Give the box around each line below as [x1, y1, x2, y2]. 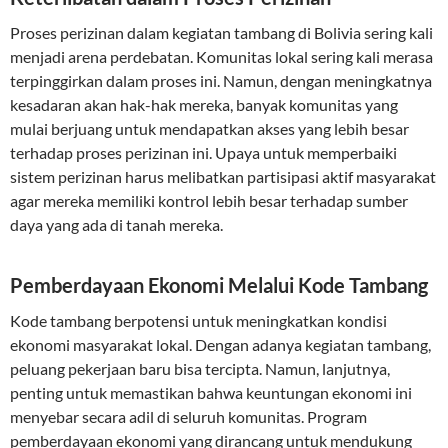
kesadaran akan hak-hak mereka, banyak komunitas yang [10, 95, 398, 114]
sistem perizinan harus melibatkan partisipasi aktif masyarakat [10, 167, 436, 186]
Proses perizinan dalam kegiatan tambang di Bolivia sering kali [10, 23, 433, 42]
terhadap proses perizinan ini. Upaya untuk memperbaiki [10, 143, 397, 162]
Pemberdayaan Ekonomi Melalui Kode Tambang [10, 273, 428, 297]
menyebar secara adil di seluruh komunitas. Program [10, 407, 367, 426]
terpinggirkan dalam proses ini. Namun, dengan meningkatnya [10, 71, 432, 90]
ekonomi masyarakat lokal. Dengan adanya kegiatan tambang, [10, 335, 431, 354]
